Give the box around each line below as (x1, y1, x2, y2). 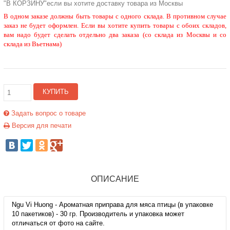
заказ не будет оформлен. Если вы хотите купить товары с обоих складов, (3, 21, 227, 29)
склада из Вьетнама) (3, 40, 62, 48)
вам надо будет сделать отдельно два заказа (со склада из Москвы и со (3, 30, 227, 39)
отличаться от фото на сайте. (11, 219, 105, 227)
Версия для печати (9, 122, 71, 129)
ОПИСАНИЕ (90, 175, 139, 183)
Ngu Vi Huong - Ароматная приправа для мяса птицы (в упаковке (11, 201, 213, 208)
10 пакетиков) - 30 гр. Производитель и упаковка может (11, 210, 184, 218)
